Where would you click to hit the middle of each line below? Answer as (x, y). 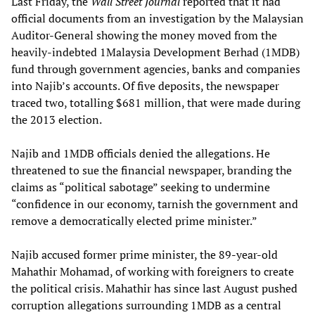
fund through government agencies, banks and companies (156, 69)
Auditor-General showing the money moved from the (144, 35)
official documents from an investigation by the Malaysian (157, 18)
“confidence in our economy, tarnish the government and (155, 204)
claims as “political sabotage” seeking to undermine (141, 187)
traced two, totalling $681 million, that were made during (156, 102)
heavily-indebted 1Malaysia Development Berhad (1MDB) (155, 52)
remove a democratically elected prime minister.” (134, 220)
